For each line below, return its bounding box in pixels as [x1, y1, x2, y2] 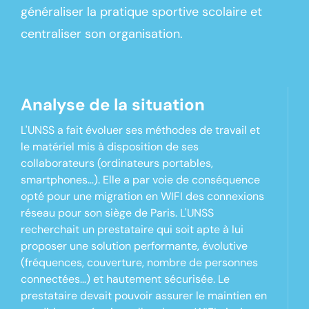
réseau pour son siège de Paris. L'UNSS [20, 206, 214, 221]
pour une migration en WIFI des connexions [43, 189, 264, 204]
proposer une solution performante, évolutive [20, 239, 248, 254]
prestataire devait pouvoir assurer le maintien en [20, 288, 267, 303]
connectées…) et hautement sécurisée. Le [20, 272, 230, 287]
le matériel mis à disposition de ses [20, 139, 199, 154]
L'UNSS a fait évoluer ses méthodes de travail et [20, 123, 260, 138]
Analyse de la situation [20, 94, 205, 116]
